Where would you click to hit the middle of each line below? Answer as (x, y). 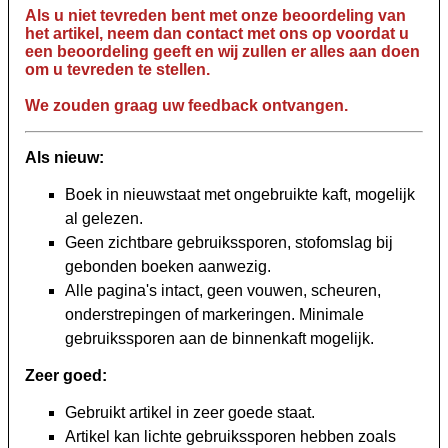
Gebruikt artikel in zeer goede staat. (190, 413)
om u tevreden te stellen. (117, 70)
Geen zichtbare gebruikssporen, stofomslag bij (229, 243)
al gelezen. (104, 219)
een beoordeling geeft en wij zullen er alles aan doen (222, 52)
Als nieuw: (64, 158)
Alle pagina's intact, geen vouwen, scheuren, (223, 291)
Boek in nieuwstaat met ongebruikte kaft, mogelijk (240, 195)
